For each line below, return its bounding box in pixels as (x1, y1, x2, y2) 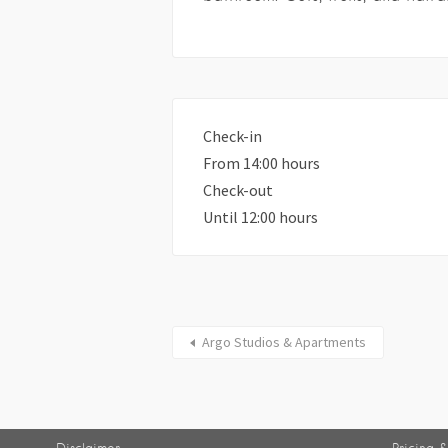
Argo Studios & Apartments (202, 333, 366, 351)
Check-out (203, 180, 273, 200)
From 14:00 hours (203, 153, 320, 173)
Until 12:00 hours (203, 207, 318, 227)
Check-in (203, 126, 262, 146)
